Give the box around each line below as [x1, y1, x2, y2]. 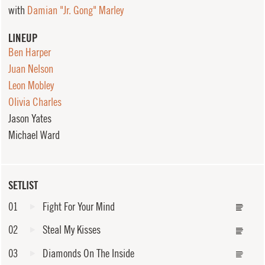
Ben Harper [8, 46, 51, 59]
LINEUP [8, 31, 38, 45]
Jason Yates [8, 112, 51, 125]
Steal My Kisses [43, 223, 101, 237]
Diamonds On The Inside [43, 246, 135, 260]
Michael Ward [8, 128, 60, 142]
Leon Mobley [8, 79, 54, 92]
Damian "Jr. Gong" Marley [27, 3, 124, 17]
